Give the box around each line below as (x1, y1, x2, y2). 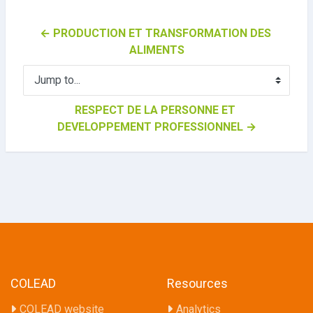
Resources (167, 275, 228, 291)
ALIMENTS (129, 43, 184, 57)
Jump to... (22, 80, 66, 92)
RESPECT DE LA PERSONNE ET (75, 103, 235, 117)
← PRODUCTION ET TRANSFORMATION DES (39, 26, 271, 40)
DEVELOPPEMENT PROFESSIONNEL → (57, 119, 256, 133)
